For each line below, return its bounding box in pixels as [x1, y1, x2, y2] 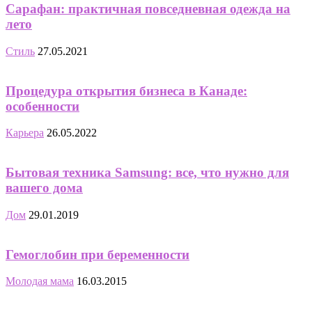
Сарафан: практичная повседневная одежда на [6, 1, 290, 17]
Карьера [6, 127, 44, 139]
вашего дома [6, 180, 83, 196]
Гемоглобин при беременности [6, 247, 189, 262]
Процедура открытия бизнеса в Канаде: [6, 83, 247, 98]
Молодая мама [6, 275, 74, 288]
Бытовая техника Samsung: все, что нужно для [6, 165, 289, 180]
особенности [6, 98, 79, 114]
